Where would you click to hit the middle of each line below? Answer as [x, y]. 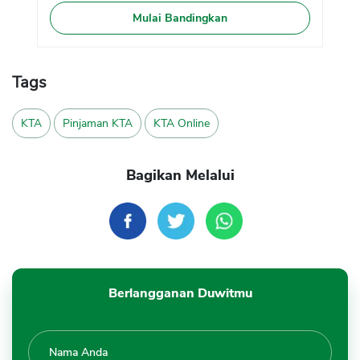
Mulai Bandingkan [180, 18]
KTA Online [182, 124]
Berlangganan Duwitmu [180, 294]
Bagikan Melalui [180, 176]
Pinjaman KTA [98, 124]
